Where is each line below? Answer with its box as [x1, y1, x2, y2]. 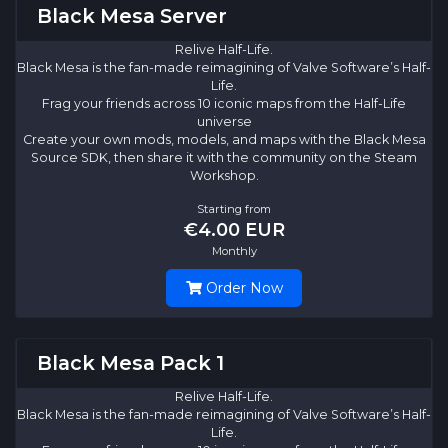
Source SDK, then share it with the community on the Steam [31, 150, 417, 166]
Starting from [197, 202, 271, 217]
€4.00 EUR [183, 219, 285, 241]
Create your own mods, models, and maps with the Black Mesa [22, 132, 426, 148]
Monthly [211, 244, 257, 259]
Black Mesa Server [37, 4, 227, 29]
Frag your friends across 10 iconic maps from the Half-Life [42, 96, 406, 112]
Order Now [201, 279, 283, 298]
